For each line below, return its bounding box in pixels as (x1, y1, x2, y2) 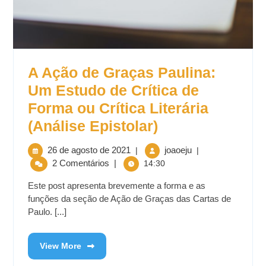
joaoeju (164, 145, 192, 156)
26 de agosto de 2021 (47, 145, 131, 156)
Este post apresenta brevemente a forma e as (28, 180, 205, 191)
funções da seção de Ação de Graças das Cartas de (28, 194, 231, 204)
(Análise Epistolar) (28, 118, 158, 135)
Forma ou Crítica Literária (28, 100, 208, 117)
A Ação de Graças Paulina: (28, 64, 216, 81)
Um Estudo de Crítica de (28, 82, 199, 99)
